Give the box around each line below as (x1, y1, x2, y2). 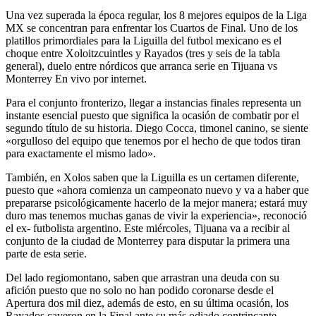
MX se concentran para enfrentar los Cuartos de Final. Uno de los (6, 22, 298, 34)
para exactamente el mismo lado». (6, 147, 156, 159)
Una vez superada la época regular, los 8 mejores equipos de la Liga (6, 9, 307, 21)
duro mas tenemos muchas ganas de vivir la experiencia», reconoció (6, 209, 307, 221)
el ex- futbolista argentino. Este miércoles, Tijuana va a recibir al (6, 222, 290, 234)
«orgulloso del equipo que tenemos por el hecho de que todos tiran (6, 135, 300, 147)
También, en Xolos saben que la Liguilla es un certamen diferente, (6, 171, 299, 183)
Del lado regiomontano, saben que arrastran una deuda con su (6, 272, 279, 284)
